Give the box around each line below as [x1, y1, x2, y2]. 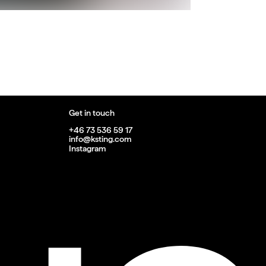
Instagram [68, 143, 106, 153]
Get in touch [68, 107, 115, 118]
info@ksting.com [68, 134, 131, 144]
